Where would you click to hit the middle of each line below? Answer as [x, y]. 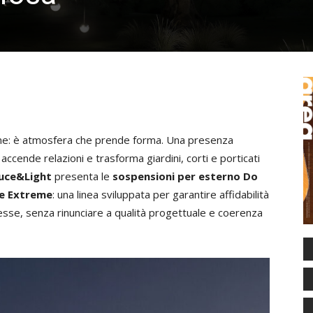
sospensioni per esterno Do [185, 176]
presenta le [82, 176]
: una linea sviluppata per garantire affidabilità [161, 194]
